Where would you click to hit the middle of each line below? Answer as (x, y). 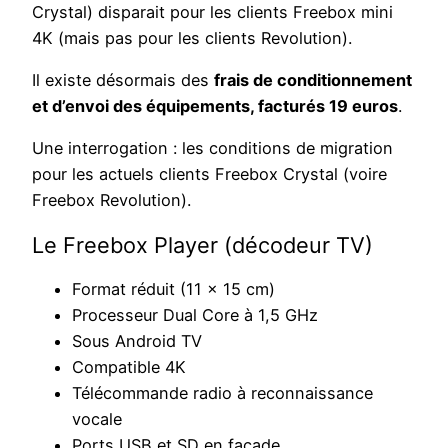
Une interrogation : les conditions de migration (212, 148)
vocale (97, 418)
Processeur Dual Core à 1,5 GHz (195, 314)
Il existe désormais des (123, 80)
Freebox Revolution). (111, 200)
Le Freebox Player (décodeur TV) (202, 244)
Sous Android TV (137, 340)
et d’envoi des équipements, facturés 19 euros (215, 106)
